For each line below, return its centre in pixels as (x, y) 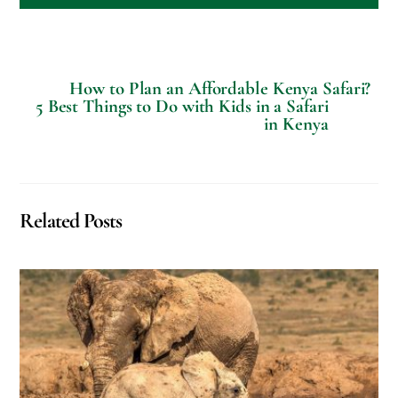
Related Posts (71, 221)
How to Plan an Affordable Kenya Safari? (220, 89)
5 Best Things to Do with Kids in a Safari (182, 107)
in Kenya (296, 124)
